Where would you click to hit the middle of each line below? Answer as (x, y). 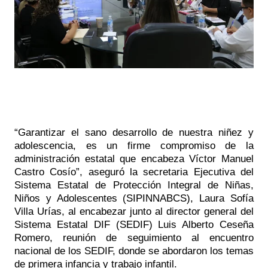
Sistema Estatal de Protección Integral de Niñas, (134, 185)
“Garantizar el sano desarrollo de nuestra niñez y (134, 132)
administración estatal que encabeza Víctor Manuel (134, 158)
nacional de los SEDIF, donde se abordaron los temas (134, 250)
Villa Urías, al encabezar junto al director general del (134, 211)
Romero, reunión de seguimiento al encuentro (134, 237)
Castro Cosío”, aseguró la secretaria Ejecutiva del (134, 171)
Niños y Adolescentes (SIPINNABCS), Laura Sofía (134, 198)
